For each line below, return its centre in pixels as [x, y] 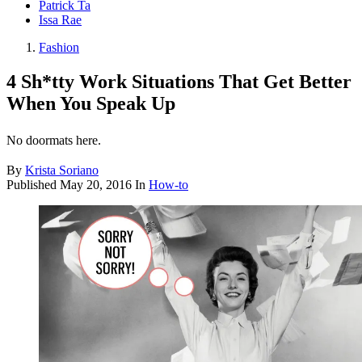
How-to [168, 185]
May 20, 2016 [96, 185]
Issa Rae [60, 20]
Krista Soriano [62, 170]
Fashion [59, 48]
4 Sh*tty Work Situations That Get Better [179, 82]
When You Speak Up [91, 104]
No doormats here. [54, 141]
